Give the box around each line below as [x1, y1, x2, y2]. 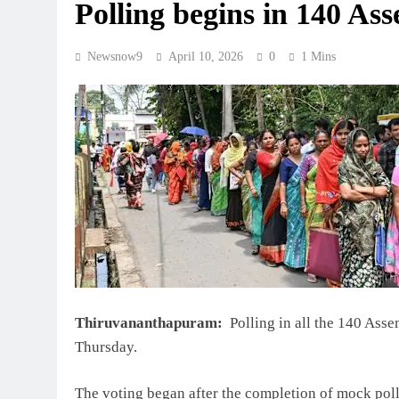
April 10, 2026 [168, 50, 243, 64]
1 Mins [301, 50, 336, 64]
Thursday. [75, 338, 137, 355]
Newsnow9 [87, 50, 142, 64]
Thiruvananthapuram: [75, 313, 223, 331]
